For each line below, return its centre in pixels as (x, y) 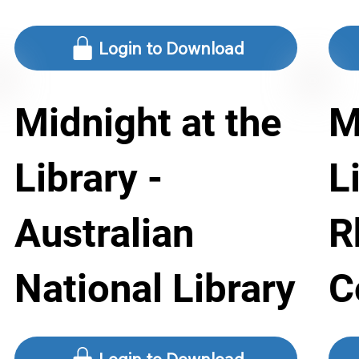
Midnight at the (147, 123)
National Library (155, 289)
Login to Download (172, 48)
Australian (104, 234)
